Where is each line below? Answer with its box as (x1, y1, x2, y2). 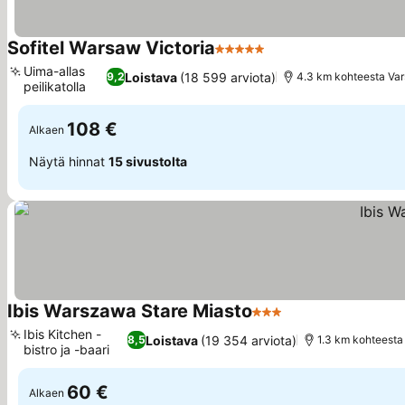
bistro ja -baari (24, 342, 109, 357)
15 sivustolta (108, 153, 187, 169)
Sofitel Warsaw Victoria (7, 37, 215, 59)
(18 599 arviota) (180, 69, 277, 85)
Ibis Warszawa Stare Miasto (7, 300, 252, 322)
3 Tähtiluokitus (251, 312, 352, 330)
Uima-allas (24, 63, 85, 79)
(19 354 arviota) (200, 332, 297, 348)
